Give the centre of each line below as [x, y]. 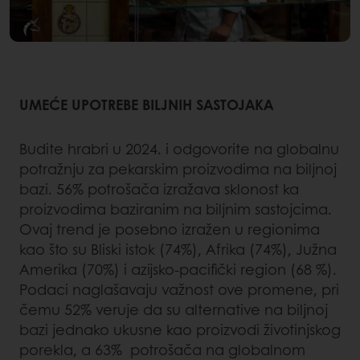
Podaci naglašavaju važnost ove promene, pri [179, 290]
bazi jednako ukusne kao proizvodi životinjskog [180, 330]
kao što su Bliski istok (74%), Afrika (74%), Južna [178, 250]
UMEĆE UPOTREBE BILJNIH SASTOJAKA [146, 105]
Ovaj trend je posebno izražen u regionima [170, 229]
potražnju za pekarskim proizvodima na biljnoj [178, 169]
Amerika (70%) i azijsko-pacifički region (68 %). [178, 270]
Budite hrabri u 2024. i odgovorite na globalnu [179, 149]
